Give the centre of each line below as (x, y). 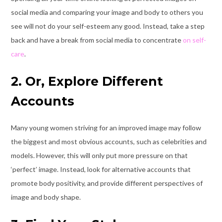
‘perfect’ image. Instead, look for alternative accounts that (101, 169)
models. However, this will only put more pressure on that (99, 156)
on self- (194, 40)
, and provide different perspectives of (143, 183)
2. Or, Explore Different (87, 82)
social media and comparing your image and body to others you (107, 12)
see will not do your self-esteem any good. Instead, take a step (108, 26)
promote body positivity (47, 183)
